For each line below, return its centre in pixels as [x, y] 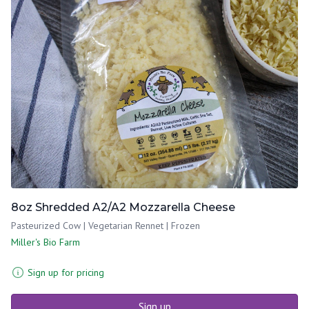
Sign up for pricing [66, 272]
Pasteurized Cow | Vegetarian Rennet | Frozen [106, 225]
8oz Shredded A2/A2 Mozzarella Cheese [123, 207]
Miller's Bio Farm [46, 242]
